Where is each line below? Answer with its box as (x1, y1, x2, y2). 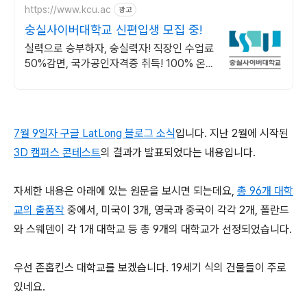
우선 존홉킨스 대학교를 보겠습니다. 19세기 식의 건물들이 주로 (14, 261, 286, 274)
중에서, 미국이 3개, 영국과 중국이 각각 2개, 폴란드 (64, 204, 289, 217)
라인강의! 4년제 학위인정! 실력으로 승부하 (25, 72, 211, 85)
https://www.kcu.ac (25, 3, 111, 15)
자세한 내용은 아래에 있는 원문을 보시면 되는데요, (14, 184, 237, 197)
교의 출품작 (14, 204, 64, 217)
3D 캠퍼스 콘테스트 (14, 146, 101, 159)
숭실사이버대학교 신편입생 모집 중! (25, 23, 202, 37)
